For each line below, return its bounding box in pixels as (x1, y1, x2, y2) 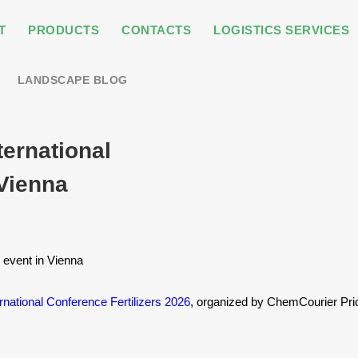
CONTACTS (121, 23, 191, 37)
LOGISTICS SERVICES (213, 23, 349, 37)
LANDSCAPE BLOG (17, 74, 128, 86)
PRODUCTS (28, 23, 99, 37)
